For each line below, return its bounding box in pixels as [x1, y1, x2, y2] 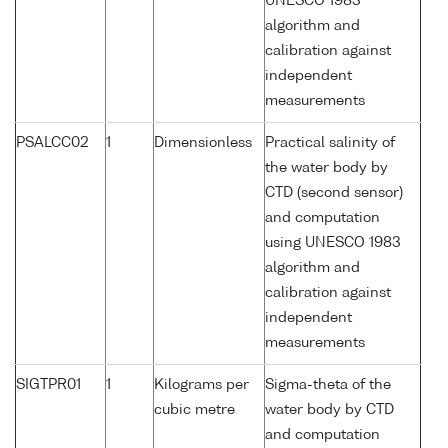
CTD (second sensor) [265, 186, 403, 201]
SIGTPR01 [16, 378, 81, 393]
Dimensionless [154, 136, 252, 151]
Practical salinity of [265, 136, 395, 151]
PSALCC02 [16, 136, 89, 151]
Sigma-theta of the [265, 378, 391, 393]
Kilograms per [154, 378, 249, 393]
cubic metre [154, 403, 235, 418]
